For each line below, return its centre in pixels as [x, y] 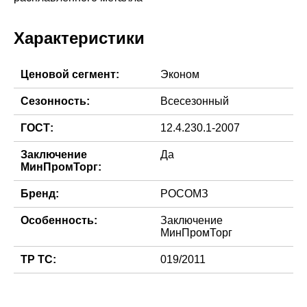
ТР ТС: [38, 259]
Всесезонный [195, 101]
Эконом [180, 74]
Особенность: [59, 220]
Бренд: [40, 194]
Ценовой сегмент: [70, 74]
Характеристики [79, 38]
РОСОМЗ [184, 194]
